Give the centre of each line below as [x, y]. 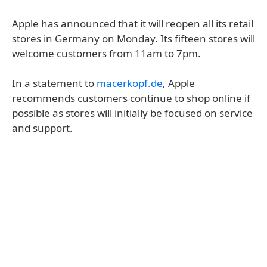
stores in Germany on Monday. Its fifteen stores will [133, 38]
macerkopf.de [130, 83]
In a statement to [54, 83]
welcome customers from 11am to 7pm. [106, 53]
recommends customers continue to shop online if [131, 98]
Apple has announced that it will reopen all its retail [133, 24]
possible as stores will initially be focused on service [132, 113]
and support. [42, 128]
